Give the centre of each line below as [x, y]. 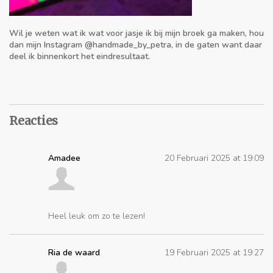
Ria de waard [74, 253]
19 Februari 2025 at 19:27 [214, 253]
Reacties [34, 121]
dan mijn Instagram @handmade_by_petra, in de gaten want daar [136, 45]
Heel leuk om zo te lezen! [97, 216]
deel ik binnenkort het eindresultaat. [80, 57]
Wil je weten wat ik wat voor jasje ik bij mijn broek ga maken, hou [136, 34]
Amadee [64, 158]
